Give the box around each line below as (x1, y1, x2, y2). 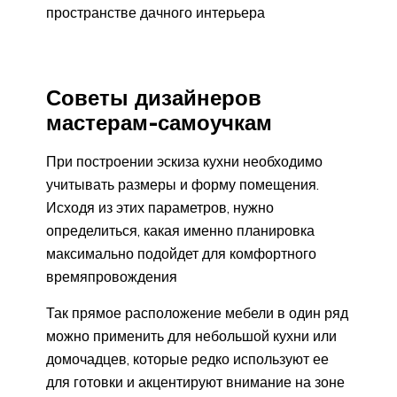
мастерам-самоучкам (46, 109, 272, 136)
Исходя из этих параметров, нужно (46, 198, 274, 217)
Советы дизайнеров (46, 84, 261, 112)
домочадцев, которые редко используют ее (46, 350, 329, 369)
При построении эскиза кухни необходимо (46, 152, 323, 171)
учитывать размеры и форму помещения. (46, 175, 319, 194)
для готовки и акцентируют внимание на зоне (46, 373, 345, 392)
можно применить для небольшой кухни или (46, 327, 337, 346)
